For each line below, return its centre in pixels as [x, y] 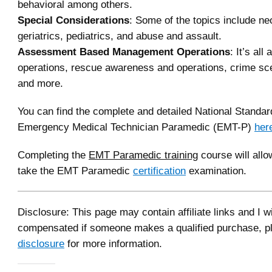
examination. [216, 171]
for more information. [113, 243]
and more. [40, 83]
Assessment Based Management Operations [124, 52]
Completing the [53, 155]
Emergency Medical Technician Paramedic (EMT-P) [136, 127]
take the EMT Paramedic [75, 171]
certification [159, 171]
